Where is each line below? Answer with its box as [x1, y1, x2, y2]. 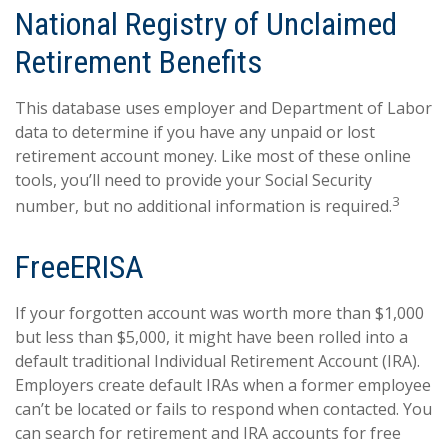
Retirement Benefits [15, 42, 262, 81]
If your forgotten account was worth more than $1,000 [15, 302, 424, 325]
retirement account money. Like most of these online [15, 144, 411, 167]
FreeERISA [15, 248, 144, 287]
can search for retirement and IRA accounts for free [15, 422, 401, 445]
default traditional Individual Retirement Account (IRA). [15, 350, 420, 373]
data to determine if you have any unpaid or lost [15, 120, 375, 143]
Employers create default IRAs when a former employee [15, 374, 431, 397]
